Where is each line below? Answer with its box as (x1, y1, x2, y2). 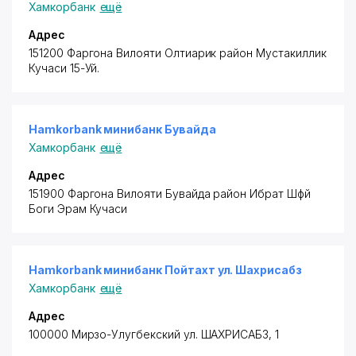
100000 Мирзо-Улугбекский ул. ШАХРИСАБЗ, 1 (29, 327, 279, 341)
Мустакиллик (253, 46, 327, 60)
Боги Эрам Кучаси (29, 202, 128, 215)
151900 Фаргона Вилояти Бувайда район (29, 187, 247, 200)
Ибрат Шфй (246, 187, 311, 200)
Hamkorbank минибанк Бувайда (29, 122, 216, 136)
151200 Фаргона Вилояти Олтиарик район (29, 46, 253, 60)
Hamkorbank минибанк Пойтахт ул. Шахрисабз (29, 263, 302, 277)
